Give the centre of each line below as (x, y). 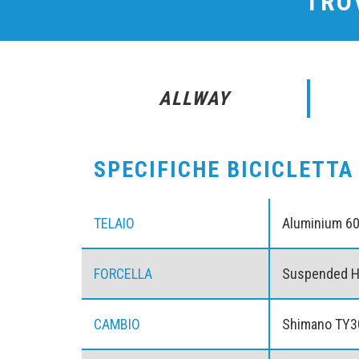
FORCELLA (123, 274)
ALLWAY (194, 99)
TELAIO (114, 224)
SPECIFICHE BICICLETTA (224, 170)
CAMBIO (117, 325)
